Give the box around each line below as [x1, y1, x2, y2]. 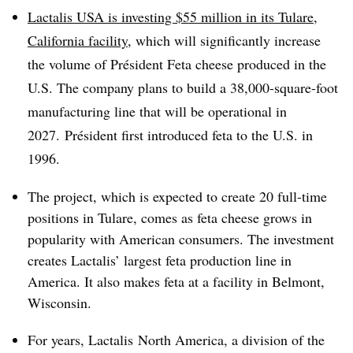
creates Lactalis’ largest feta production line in [28, 251, 292, 269]
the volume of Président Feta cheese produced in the [28, 54, 326, 73]
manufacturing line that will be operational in [28, 102, 287, 121]
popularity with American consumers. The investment [28, 229, 334, 248]
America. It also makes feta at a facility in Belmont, [28, 272, 325, 291]
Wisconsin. [28, 293, 96, 312]
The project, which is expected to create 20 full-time [28, 187, 327, 206]
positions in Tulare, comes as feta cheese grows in [28, 208, 312, 227]
